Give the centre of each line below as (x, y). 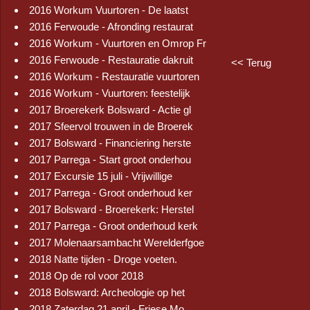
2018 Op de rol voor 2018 (86, 276)
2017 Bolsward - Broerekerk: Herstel (111, 209)
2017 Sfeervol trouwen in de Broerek (111, 126)
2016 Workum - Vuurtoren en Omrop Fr (118, 43)
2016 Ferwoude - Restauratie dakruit (111, 60)
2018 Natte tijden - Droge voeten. (103, 259)
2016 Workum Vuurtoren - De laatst (109, 10)
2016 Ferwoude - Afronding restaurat (111, 27)
